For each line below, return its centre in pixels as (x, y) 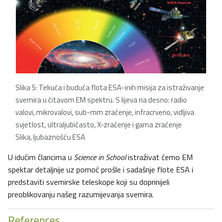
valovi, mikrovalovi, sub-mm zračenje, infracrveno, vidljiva (105, 112)
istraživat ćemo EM (159, 157)
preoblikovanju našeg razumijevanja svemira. (81, 194)
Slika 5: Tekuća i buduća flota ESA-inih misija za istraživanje (110, 88)
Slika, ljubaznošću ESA (50, 137)
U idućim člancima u (41, 157)
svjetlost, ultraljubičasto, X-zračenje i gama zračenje (99, 125)
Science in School (100, 157)
